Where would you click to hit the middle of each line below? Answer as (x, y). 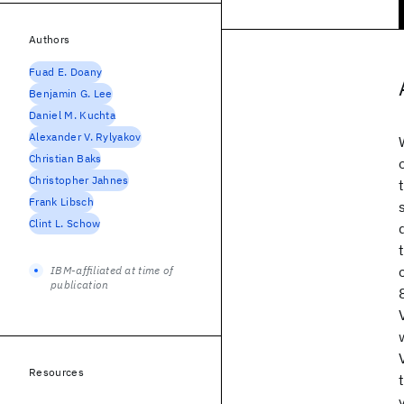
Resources (56, 372)
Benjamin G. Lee (71, 93)
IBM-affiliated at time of (112, 270)
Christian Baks (65, 158)
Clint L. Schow (65, 223)
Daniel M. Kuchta (73, 115)
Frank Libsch (61, 202)
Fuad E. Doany (66, 72)
